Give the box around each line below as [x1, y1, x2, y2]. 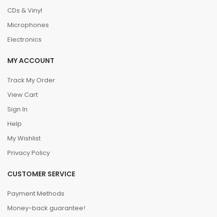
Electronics [7, 35, 42, 44]
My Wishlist [7, 134, 41, 143]
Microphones [7, 20, 49, 30]
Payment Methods [7, 189, 64, 198]
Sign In [7, 105, 28, 114]
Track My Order [7, 76, 55, 85]
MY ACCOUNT [7, 56, 54, 65]
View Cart [7, 90, 38, 99]
